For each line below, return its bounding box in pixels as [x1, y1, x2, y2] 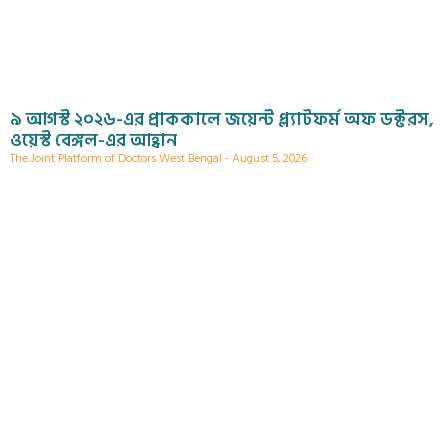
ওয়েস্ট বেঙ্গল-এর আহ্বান [10, 126, 177, 156]
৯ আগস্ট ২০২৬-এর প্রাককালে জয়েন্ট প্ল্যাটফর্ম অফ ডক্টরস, [10, 105, 434, 135]
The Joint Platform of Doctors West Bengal [10, 149, 225, 169]
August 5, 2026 [229, 149, 307, 169]
